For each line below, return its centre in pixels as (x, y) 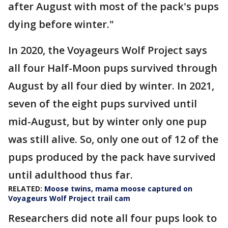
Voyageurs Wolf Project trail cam (69, 198)
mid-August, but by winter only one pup (107, 121)
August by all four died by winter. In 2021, (111, 86)
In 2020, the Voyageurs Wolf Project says (108, 50)
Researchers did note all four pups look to (112, 218)
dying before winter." (61, 24)
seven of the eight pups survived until (103, 104)
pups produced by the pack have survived (112, 157)
